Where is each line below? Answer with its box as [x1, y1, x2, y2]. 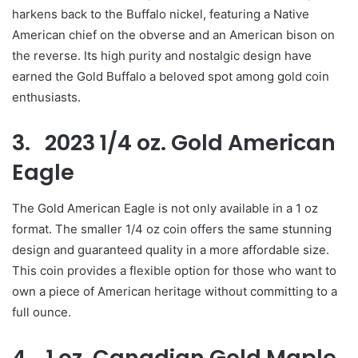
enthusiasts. [12, 89, 81, 105]
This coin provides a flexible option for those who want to [12, 262, 336, 278]
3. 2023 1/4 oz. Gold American [12, 128, 336, 158]
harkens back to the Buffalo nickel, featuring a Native [12, 6, 309, 22]
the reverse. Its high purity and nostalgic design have [12, 48, 312, 64]
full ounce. [12, 304, 71, 320]
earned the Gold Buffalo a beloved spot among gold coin [12, 69, 329, 85]
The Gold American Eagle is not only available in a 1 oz [12, 200, 318, 216]
